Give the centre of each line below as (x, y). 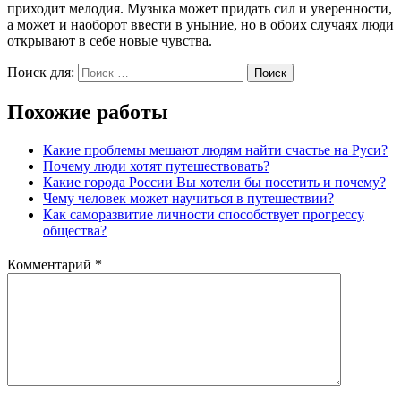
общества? (75, 231)
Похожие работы (88, 112)
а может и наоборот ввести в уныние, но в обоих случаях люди (200, 25)
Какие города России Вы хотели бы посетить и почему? (214, 183)
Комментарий (51, 265)
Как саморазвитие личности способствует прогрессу (204, 215)
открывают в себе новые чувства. (110, 41)
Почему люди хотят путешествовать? (156, 166)
